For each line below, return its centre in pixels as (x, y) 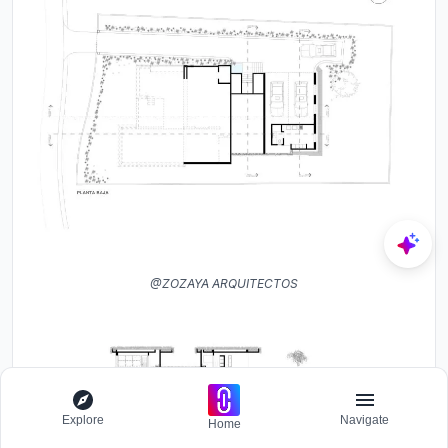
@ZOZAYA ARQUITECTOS (224, 284)
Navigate (365, 420)
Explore (83, 420)
